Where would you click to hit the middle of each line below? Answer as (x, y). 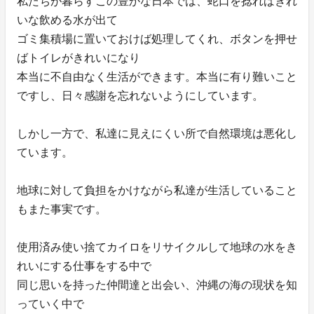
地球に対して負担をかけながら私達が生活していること (157, 191)
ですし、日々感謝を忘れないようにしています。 (140, 96)
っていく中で (50, 304)
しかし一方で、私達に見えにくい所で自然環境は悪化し (157, 134)
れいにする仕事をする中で (84, 266)
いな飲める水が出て (67, 20)
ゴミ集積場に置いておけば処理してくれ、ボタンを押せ (157, 39)
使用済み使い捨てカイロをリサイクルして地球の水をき (157, 247)
